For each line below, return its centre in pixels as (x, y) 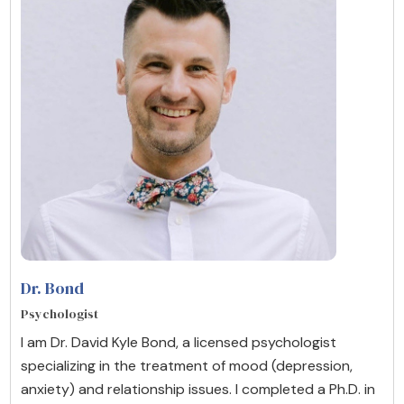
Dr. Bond (52, 288)
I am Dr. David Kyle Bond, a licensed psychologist (179, 342)
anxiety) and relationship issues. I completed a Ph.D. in (198, 389)
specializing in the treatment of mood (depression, (187, 365)
